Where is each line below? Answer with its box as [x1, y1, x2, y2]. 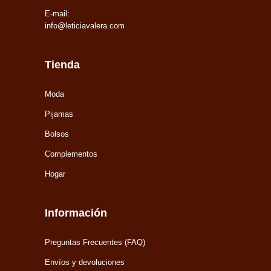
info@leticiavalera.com [45, 21, 125, 30]
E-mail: [45, 8, 70, 18]
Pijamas [45, 109, 73, 119]
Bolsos [45, 129, 69, 139]
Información [45, 206, 107, 219]
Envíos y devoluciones [45, 257, 125, 267]
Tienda [45, 58, 80, 71]
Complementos [45, 149, 97, 158]
